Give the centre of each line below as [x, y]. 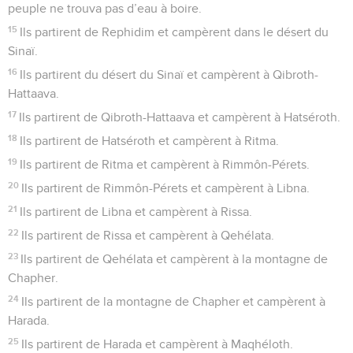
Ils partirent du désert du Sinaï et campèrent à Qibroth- [169, 74]
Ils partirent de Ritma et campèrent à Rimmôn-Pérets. [165, 164]
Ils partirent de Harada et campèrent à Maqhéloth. [158, 344]
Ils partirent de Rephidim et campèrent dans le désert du [175, 32]
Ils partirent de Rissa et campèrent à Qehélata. [148, 235]
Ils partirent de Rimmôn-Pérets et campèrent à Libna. [166, 188]
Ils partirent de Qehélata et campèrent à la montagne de [175, 259]
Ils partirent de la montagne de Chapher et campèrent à [174, 301]
